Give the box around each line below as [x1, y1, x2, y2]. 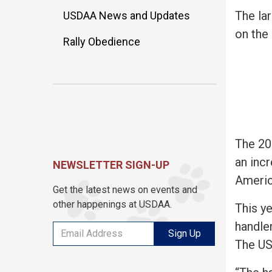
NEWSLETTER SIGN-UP [53, 158, 169, 171]
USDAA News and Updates [63, 8, 190, 22]
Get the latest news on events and [53, 183, 197, 195]
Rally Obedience [63, 35, 140, 48]
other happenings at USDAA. [53, 198, 172, 210]
